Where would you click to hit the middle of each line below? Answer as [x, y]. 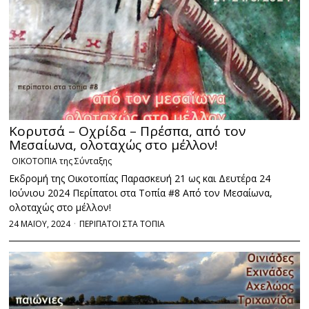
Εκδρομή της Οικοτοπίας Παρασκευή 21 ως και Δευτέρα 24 [140, 179]
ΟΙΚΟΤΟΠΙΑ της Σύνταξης [62, 161]
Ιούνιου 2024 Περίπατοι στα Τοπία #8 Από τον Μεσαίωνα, [141, 193]
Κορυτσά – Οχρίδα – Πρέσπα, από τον [128, 131]
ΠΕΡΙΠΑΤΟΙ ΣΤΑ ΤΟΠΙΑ [122, 224]
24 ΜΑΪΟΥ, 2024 [40, 224]
